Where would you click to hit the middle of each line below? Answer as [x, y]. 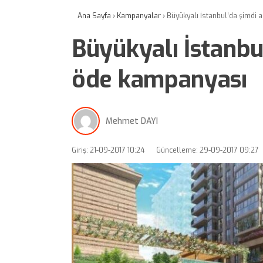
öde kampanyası [159, 80]
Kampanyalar [139, 16]
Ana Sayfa [94, 16]
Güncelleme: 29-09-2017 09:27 [208, 150]
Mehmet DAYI [132, 121]
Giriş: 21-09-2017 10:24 [108, 150]
